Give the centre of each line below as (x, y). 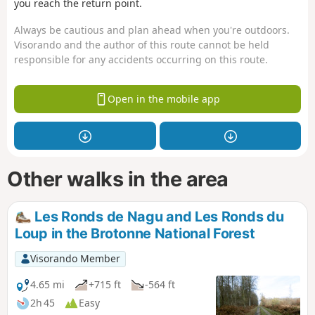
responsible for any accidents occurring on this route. (141, 60)
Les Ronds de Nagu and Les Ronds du (157, 216)
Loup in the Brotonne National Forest (135, 233)
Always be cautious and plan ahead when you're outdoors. (152, 30)
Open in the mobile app (163, 99)
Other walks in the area (118, 179)
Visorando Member (75, 259)
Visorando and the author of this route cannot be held (142, 45)
